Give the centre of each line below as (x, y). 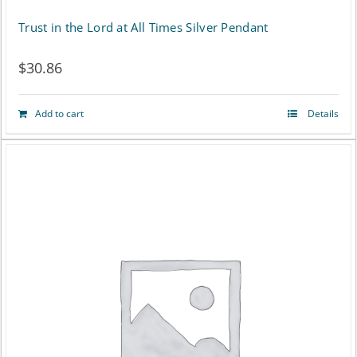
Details (322, 114)
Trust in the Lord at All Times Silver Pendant (143, 27)
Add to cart (59, 114)
